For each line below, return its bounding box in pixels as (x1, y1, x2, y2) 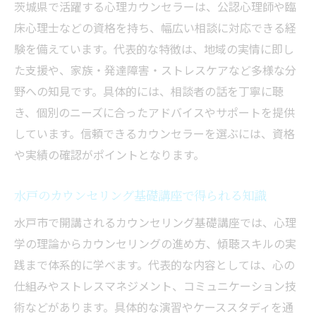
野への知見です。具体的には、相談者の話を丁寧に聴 (14, 83, 284, 100)
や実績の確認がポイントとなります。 (14, 146, 205, 164)
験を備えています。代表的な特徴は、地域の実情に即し (14, 40, 294, 58)
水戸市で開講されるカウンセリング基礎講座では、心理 (14, 214, 296, 231)
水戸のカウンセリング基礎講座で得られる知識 (14, 186, 266, 205)
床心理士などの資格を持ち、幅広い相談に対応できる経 (14, 19, 296, 37)
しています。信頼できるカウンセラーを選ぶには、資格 (14, 125, 295, 142)
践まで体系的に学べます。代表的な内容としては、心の (14, 256, 295, 274)
